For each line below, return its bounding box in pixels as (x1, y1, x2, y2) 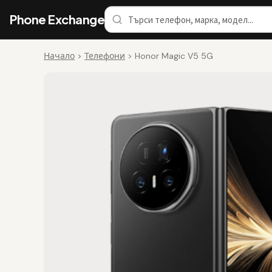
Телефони (84, 50, 125, 61)
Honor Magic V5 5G (135, 50, 213, 61)
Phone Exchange (10, 12, 104, 27)
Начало (44, 50, 75, 61)
